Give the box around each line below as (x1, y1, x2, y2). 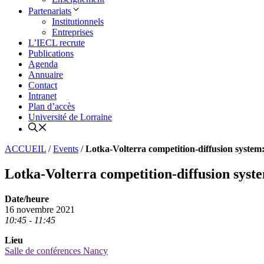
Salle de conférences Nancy (5, 246, 108, 256)
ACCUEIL (5, 144, 46, 154)
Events (53, 144, 78, 154)
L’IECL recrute (28, 38, 85, 48)
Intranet (28, 91, 57, 101)
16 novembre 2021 (5, 204, 75, 215)
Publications (28, 48, 74, 59)
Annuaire (28, 70, 63, 80)
